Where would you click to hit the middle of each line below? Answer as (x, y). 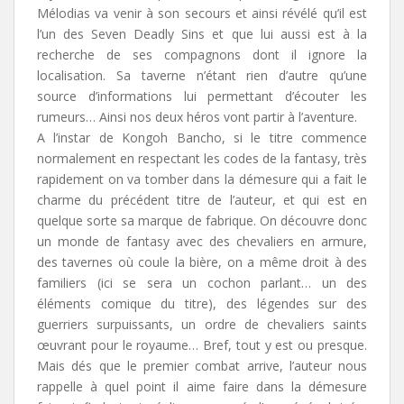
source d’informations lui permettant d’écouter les (202, 96)
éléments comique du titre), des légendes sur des (202, 303)
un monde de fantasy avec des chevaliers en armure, (202, 241)
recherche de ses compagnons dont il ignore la (202, 54)
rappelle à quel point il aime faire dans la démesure (202, 386)
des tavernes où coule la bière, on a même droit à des (202, 262)
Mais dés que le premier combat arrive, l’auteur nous (202, 365)
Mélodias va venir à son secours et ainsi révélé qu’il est (202, 13)
